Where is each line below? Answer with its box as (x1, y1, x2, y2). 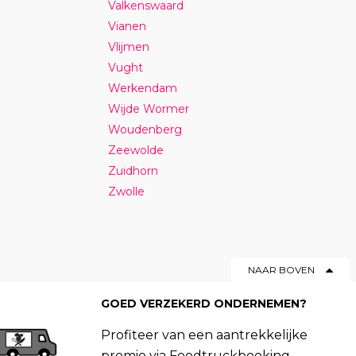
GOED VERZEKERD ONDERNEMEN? (101, 296, 308, 311)
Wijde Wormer (108, 101, 190, 116)
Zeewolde (108, 142, 164, 157)
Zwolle (108, 184, 145, 199)
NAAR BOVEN (248, 263, 315, 276)
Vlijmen (108, 39, 150, 54)
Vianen (108, 18, 147, 33)
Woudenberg (108, 122, 183, 137)
